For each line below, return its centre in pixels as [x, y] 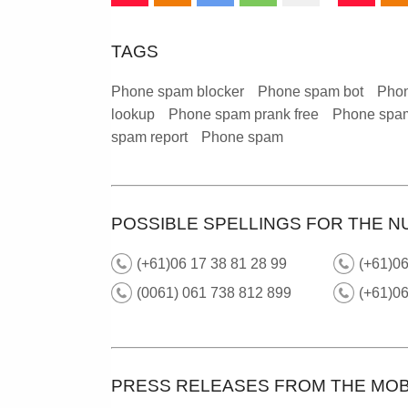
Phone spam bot [311, 92]
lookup [133, 114]
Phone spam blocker [178, 92]
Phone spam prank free [244, 114]
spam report [149, 137]
